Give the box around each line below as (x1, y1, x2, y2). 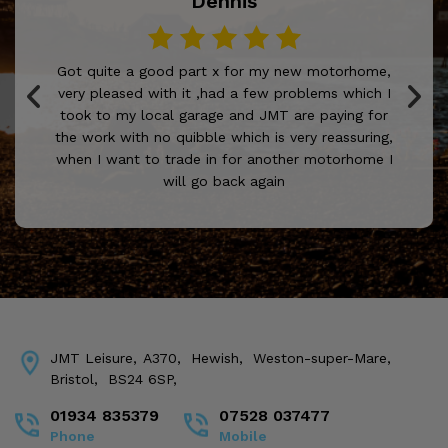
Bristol (50, 370, 94, 387)
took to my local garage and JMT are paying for (60, 106, 388, 123)
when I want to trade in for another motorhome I (55, 150, 393, 167)
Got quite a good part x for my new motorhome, (57, 62, 391, 79)
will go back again (163, 172, 285, 189)
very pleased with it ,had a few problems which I (57, 84, 391, 101)
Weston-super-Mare (253, 349, 387, 366)
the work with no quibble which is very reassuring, (55, 128, 393, 145)
